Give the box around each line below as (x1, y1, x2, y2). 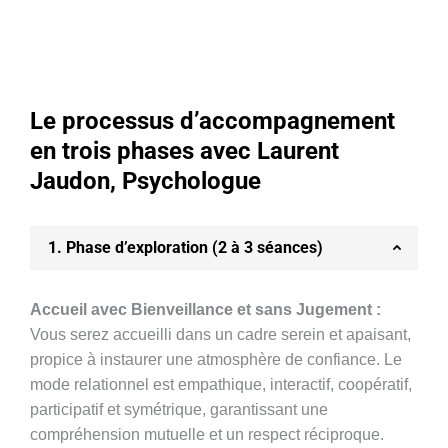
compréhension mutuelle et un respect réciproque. (30, 426, 384, 443)
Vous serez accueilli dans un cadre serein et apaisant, (30, 326, 411, 343)
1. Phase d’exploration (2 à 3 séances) (48, 238, 323, 257)
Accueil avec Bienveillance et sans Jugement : (30, 301, 381, 318)
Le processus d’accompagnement (30, 107, 395, 135)
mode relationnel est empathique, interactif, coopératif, (30, 376, 412, 393)
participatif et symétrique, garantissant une (30, 401, 328, 418)
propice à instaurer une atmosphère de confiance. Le (30, 351, 402, 368)
